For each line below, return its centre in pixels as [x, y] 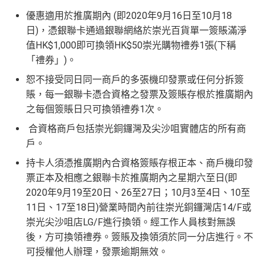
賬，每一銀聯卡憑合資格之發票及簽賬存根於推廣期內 [140, 95]
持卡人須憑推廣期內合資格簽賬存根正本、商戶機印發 [140, 163]
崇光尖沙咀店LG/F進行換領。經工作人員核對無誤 [131, 222]
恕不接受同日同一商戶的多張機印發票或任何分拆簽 [135, 80]
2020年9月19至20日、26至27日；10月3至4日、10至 [138, 193]
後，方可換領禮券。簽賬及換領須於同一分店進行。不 [140, 237]
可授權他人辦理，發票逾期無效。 [97, 252]
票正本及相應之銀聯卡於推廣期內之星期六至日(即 [132, 178]
